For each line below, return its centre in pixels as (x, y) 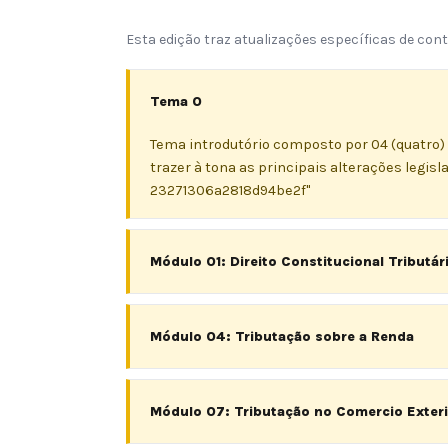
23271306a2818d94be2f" (230, 191)
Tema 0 (176, 102)
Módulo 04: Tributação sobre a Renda (282, 337)
